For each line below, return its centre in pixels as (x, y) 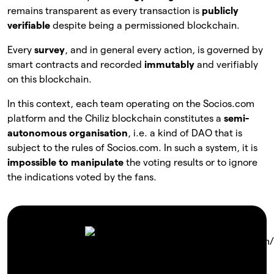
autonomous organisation (68, 133)
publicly (220, 10)
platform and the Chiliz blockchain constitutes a (116, 118)
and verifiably (228, 64)
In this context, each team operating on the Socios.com (131, 103)
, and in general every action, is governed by (164, 50)
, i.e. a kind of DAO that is (185, 133)
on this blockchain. (50, 79)
